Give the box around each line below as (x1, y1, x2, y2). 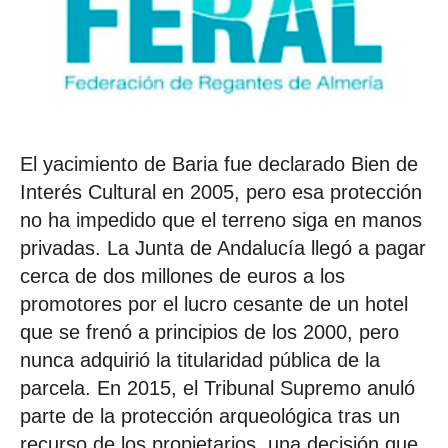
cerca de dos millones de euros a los (20, 264, 345, 287)
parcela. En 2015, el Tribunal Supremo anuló (20, 376, 415, 399)
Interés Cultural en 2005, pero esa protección (20, 180, 422, 203)
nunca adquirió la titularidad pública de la (20, 348, 380, 371)
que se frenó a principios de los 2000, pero (20, 320, 399, 343)
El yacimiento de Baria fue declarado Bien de (20, 152, 418, 175)
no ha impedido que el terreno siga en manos (20, 208, 422, 231)
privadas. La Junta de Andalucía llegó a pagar (20, 236, 426, 259)
